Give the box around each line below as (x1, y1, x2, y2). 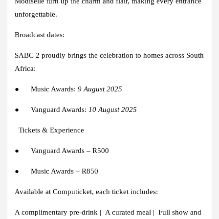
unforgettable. (15, 10, 57, 18)
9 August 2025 (78, 85, 122, 93)
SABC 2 (15, 51, 42, 59)
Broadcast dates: (15, 30, 66, 39)
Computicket (53, 187, 92, 196)
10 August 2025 (88, 105, 137, 113)
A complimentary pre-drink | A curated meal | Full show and (15, 208, 201, 216)
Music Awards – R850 (31, 167, 98, 175)
